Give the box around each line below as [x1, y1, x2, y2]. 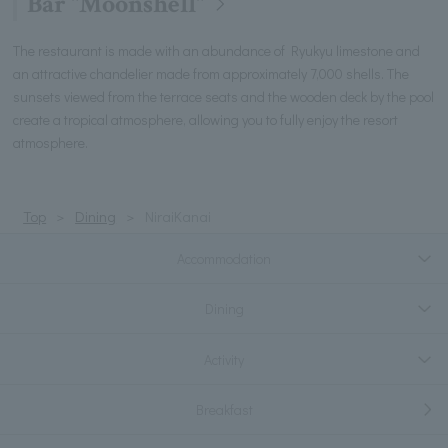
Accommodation [177, 249, 271, 269]
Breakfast [195, 399, 253, 419]
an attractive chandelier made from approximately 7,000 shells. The [13, 63, 410, 83]
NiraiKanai [145, 205, 212, 226]
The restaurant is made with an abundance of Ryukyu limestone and [13, 40, 421, 60]
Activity [204, 349, 244, 369]
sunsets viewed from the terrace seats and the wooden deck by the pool [13, 86, 435, 106]
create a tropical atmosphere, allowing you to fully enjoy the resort [13, 109, 399, 129]
